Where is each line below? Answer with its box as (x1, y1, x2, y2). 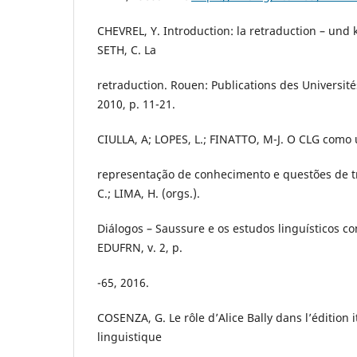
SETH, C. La (97, 42, 156, 58)
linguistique (97, 329, 162, 345)
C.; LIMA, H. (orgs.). (97, 186, 200, 202)
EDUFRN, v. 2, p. (97, 240, 182, 256)
